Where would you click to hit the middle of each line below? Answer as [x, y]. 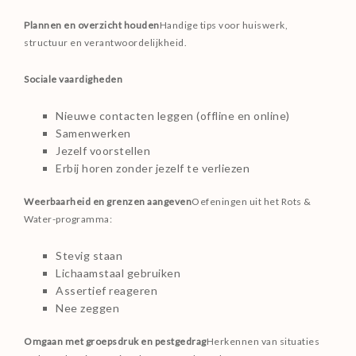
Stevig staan [89, 255]
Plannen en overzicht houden [92, 25]
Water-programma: [68, 219]
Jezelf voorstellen [103, 151]
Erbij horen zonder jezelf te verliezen [153, 168]
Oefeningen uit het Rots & [252, 201]
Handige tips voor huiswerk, [223, 25]
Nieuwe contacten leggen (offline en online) [173, 116]
